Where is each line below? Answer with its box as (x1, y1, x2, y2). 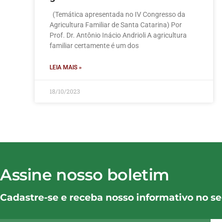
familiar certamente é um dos (50, 42, 139, 50)
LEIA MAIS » (50, 64, 82, 71)
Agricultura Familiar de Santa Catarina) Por (50, 21, 182, 29)
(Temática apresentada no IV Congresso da (50, 10, 185, 19)
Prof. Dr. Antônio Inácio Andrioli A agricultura (50, 31, 187, 40)
